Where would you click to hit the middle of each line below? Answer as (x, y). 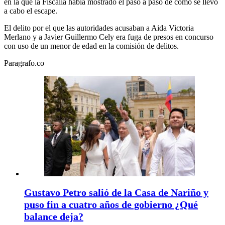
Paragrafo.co (24, 63)
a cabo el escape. (31, 11)
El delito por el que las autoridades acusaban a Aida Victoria (99, 28)
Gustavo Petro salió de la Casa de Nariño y (116, 192)
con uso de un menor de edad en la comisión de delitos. (91, 46)
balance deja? (54, 216)
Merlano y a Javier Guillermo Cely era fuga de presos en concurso (109, 37)
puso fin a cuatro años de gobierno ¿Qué (111, 204)
